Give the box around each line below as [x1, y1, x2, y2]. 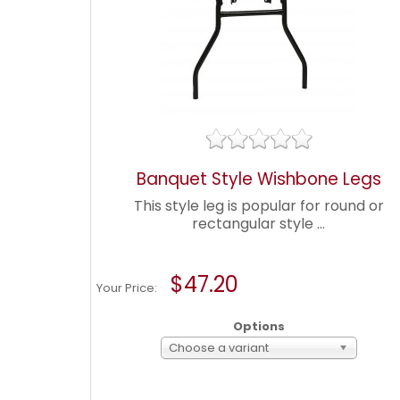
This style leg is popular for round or [133, 196, 384, 216]
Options [232, 318, 285, 335]
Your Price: [96, 279, 160, 296]
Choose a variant [168, 339, 269, 356]
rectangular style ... [192, 213, 326, 234]
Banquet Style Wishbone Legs [136, 167, 381, 191]
